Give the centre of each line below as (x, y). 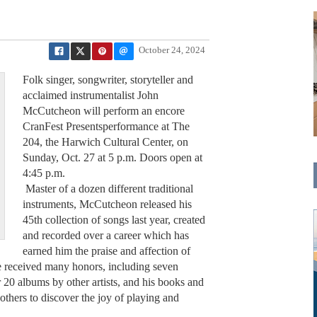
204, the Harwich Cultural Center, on (105, 142)
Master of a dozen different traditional (108, 189)
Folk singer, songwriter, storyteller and (108, 80)
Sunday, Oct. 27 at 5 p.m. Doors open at (112, 158)
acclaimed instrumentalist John (90, 96)
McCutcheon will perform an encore (103, 111)
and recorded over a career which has (105, 236)
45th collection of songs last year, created (114, 220)
